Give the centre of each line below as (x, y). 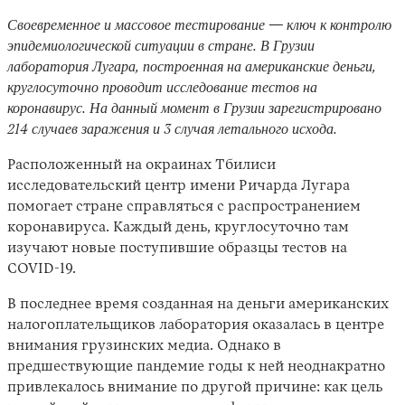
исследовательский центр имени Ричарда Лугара (179, 186)
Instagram (70, 197)
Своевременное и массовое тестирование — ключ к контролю (199, 26)
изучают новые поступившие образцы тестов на (177, 249)
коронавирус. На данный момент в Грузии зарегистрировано (194, 109)
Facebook (127, 197)
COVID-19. (43, 269)
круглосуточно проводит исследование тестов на (162, 89)
